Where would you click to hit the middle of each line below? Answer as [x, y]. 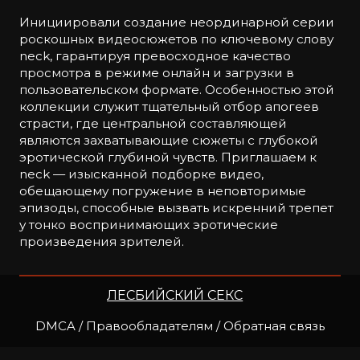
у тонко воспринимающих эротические [149, 225]
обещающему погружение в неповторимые [163, 191]
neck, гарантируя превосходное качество [155, 56]
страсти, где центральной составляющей [153, 124]
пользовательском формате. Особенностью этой [177, 90]
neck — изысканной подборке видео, [141, 174]
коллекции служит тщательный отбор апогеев [169, 107]
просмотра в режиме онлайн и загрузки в [157, 73]
